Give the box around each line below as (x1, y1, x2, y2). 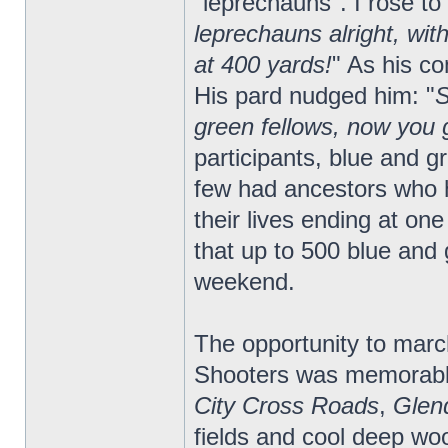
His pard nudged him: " (194, 82, 435, 109)
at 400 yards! (194, 51, 332, 78)
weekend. (194, 268, 295, 295)
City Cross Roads (194, 392, 379, 419)
